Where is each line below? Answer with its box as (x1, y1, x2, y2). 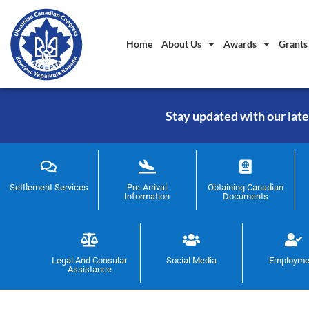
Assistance (67, 264, 112, 275)
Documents (222, 191, 268, 202)
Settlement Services (9, 182, 88, 193)
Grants (279, 38, 308, 50)
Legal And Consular (52, 255, 128, 266)
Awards (223, 38, 257, 50)
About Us (161, 38, 201, 50)
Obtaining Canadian (207, 182, 283, 193)
